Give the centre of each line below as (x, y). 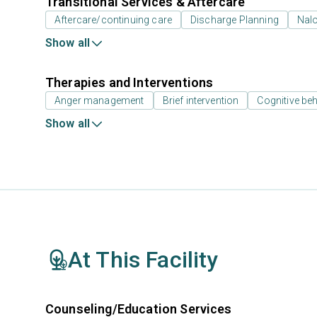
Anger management (99, 100)
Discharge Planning (235, 20)
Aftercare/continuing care (113, 20)
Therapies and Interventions (129, 82)
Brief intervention (201, 100)
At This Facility (143, 260)
